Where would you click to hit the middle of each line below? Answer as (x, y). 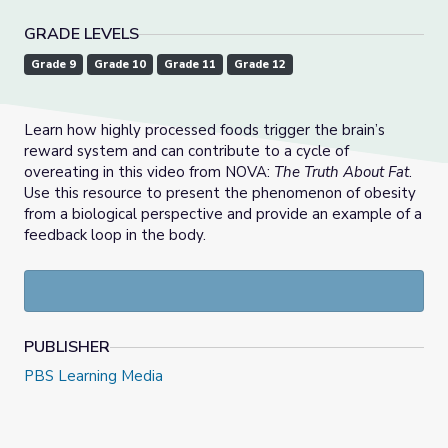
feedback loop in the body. (115, 235)
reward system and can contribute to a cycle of (186, 151)
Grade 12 (260, 65)
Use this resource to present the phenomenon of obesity (220, 193)
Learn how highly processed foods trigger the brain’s (204, 130)
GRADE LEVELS (81, 34)
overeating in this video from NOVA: (149, 172)
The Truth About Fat (341, 172)
